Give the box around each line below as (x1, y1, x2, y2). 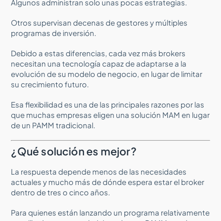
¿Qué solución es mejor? (11, 144, 137, 158)
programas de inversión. (11, 28, 97, 37)
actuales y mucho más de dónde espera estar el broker (11, 177, 205, 186)
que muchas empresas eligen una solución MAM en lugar (11, 110, 210, 119)
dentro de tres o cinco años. (11, 187, 110, 197)
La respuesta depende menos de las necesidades (11, 166, 187, 176)
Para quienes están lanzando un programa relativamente (11, 207, 210, 217)
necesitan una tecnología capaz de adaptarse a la (11, 58, 187, 68)
